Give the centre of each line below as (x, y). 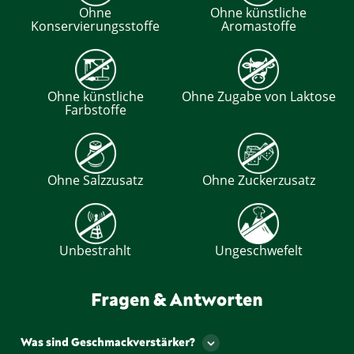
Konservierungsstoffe (96, 26)
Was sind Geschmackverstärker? (108, 342)
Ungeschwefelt (258, 251)
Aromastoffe (258, 26)
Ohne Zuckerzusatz (258, 181)
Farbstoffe (95, 110)
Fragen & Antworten (177, 299)
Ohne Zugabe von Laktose (258, 97)
